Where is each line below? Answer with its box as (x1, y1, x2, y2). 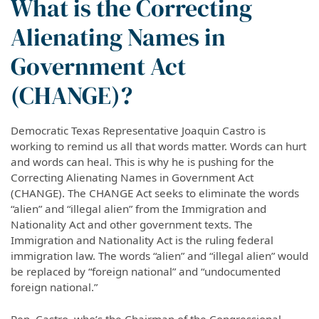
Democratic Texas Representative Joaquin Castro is (11, 122, 266, 137)
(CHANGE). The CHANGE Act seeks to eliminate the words (11, 185, 299, 200)
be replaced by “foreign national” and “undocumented (11, 263, 281, 278)
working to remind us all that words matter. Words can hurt (11, 138, 306, 153)
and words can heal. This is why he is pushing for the (11, 154, 274, 169)
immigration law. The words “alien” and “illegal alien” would (11, 248, 308, 263)
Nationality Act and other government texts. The (11, 216, 253, 231)
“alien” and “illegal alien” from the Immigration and (11, 201, 266, 216)
